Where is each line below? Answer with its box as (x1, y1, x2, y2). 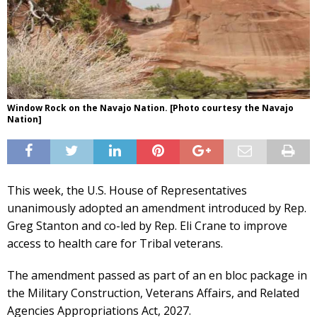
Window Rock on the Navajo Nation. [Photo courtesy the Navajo (7, 101, 294, 114)
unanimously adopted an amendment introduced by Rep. (7, 200, 306, 216)
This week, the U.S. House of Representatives (7, 182, 247, 198)
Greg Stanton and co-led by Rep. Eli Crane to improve (7, 217, 287, 234)
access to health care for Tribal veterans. (7, 235, 223, 251)
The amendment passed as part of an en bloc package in (7, 267, 307, 283)
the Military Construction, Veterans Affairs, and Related (7, 284, 299, 301)
